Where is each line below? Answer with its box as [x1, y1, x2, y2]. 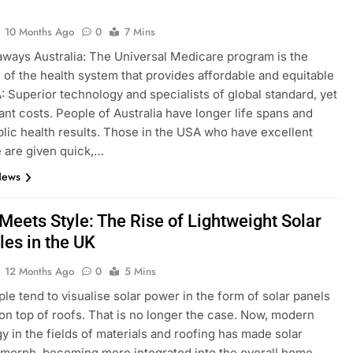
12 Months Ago [5, 263, 75, 279]
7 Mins [124, 24, 156, 39]
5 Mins [124, 263, 157, 279]
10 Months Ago [5, 24, 75, 39]
